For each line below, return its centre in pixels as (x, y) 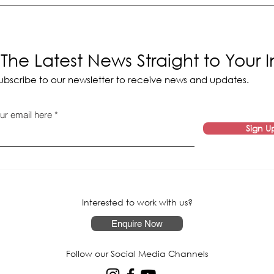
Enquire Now (137, 223)
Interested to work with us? (137, 202)
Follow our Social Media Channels (137, 253)
